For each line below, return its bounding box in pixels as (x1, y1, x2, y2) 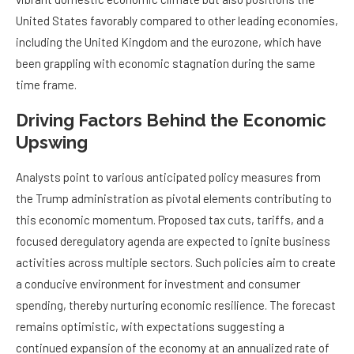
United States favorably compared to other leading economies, (16, 13, 338, 28)
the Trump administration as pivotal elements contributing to (16, 191, 332, 206)
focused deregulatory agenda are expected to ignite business (16, 234, 330, 249)
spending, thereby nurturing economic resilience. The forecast (16, 298, 336, 313)
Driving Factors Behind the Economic (16, 110, 326, 131)
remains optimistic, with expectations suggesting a (16, 319, 284, 334)
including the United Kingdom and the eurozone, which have (16, 35, 322, 50)
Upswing (16, 132, 88, 153)
